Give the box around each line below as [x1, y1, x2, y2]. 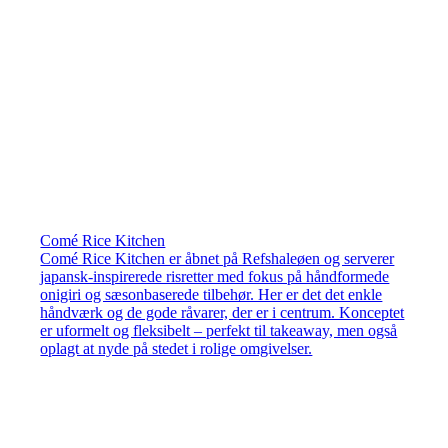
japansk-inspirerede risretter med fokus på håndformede [40, 268, 390, 286]
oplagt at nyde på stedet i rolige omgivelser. [40, 340, 313, 358]
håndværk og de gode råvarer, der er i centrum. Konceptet [40, 304, 405, 322]
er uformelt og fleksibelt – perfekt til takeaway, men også [40, 322, 398, 340]
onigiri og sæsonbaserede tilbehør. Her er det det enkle [40, 286, 383, 304]
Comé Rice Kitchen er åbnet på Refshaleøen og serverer [40, 250, 395, 268]
